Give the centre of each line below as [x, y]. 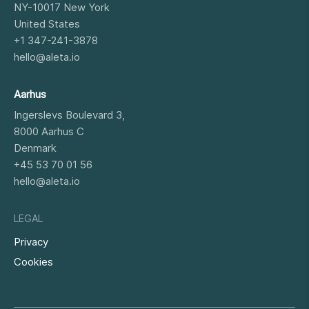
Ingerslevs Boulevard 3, [69, 115]
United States [47, 24]
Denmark [35, 148]
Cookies [33, 262]
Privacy [31, 242]
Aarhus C [63, 132]
